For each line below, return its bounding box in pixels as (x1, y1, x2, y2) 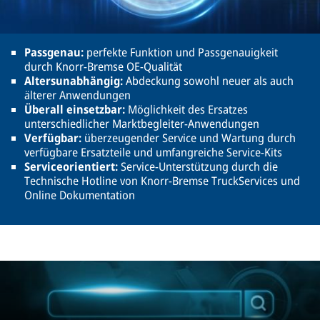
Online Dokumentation (24, 187, 135, 203)
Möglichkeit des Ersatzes (128, 101, 248, 117)
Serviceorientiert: (24, 159, 118, 174)
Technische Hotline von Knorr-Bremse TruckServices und (24, 173, 300, 189)
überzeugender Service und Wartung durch (84, 130, 296, 146)
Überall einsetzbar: (24, 101, 128, 117)
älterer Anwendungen (24, 87, 131, 103)
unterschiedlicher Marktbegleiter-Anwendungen (24, 116, 259, 131)
